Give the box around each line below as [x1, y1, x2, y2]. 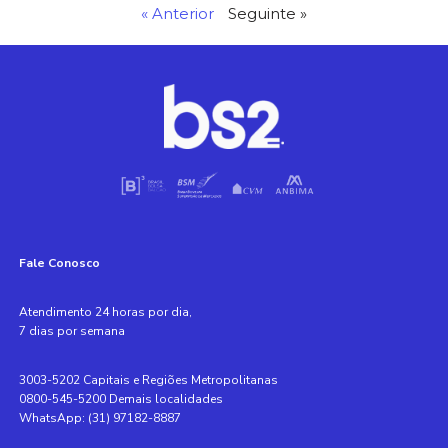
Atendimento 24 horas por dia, [18, 304, 192, 321]
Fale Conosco [18, 255, 100, 272]
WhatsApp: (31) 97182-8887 [18, 410, 181, 427]
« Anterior [141, 4, 214, 23]
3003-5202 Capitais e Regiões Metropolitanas [18, 372, 278, 389]
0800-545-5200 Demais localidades [18, 391, 223, 408]
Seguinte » [228, 4, 307, 23]
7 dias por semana [18, 323, 125, 340]
